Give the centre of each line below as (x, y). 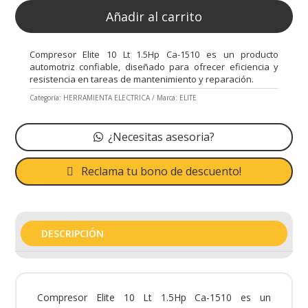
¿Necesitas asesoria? (161, 137)
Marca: (168, 98)
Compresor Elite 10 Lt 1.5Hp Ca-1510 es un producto (154, 54)
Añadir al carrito (154, 16)
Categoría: (46, 98)
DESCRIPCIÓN (73, 233)
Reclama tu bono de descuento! (161, 171)
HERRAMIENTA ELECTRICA (106, 98)
